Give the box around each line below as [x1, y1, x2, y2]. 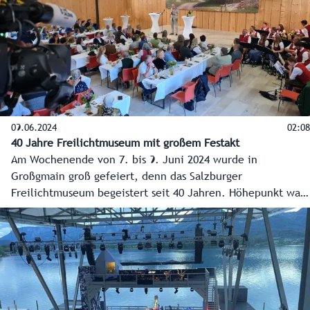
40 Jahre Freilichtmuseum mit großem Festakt [11, 138, 239, 149]
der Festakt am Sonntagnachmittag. [11, 205, 187, 215]
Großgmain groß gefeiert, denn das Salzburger [11, 172, 242, 182]
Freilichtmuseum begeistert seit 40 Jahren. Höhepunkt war [11, 188, 304, 199]
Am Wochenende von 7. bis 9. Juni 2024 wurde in [11, 155, 257, 165]
